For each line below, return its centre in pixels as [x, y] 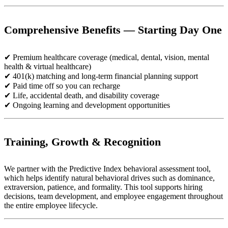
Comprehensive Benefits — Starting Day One [113, 30]
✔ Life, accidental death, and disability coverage [82, 95]
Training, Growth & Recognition [82, 142]
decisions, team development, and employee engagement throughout [113, 196]
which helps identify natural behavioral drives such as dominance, [109, 178]
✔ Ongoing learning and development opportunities [87, 105]
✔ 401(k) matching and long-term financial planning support [101, 76]
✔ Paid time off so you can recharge [62, 85]
